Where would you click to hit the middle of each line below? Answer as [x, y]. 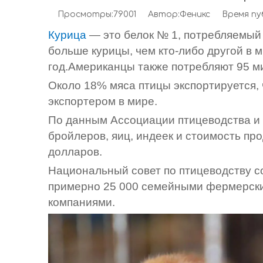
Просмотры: [85, 14]
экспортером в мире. [103, 101]
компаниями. [82, 202]
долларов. [75, 152]
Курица [67, 35]
